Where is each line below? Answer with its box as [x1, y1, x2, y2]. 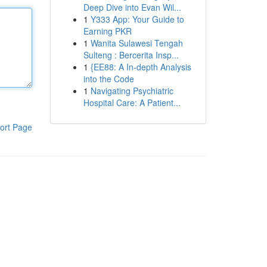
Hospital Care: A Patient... [83, 97, 181, 108]
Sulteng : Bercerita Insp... [83, 49, 179, 61]
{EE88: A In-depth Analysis [90, 61, 191, 73]
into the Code [83, 73, 134, 85]
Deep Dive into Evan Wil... [83, 1, 181, 13]
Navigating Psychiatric [90, 85, 173, 97]
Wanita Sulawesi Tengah [90, 37, 183, 49]
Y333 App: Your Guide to [90, 13, 184, 25]
